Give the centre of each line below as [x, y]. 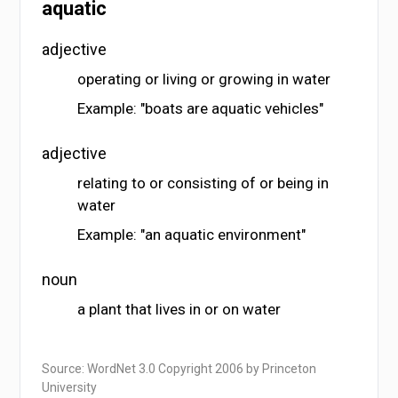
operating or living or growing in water [204, 80]
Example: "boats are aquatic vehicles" [201, 109]
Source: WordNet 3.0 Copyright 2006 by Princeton [179, 369]
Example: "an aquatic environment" [192, 235]
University [70, 388]
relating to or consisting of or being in [203, 183]
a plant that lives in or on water [179, 310]
